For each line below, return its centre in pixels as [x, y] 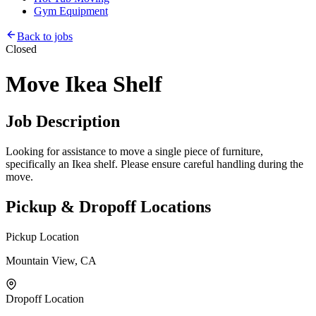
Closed [21, 49]
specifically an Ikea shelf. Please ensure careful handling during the [154, 164]
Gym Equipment [71, 11]
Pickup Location [42, 236]
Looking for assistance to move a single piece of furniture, [134, 152]
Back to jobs [45, 37]
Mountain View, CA [51, 260]
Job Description [63, 122]
